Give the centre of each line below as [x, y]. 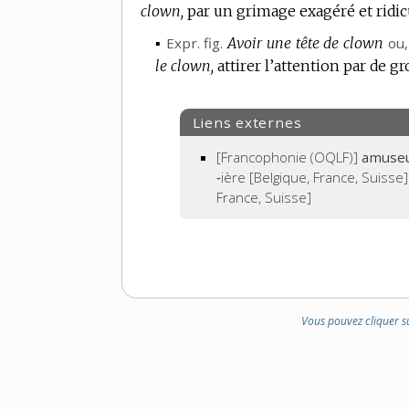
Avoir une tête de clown [306, 43]
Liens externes [247, 122]
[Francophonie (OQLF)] [288, 157]
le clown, [184, 66]
